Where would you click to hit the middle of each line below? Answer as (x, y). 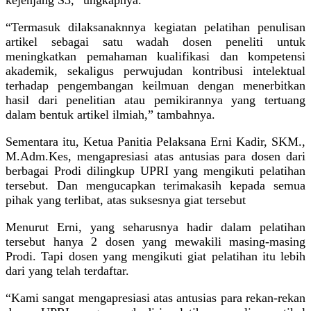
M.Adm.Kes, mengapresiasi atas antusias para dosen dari (155, 156)
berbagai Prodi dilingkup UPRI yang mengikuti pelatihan (155, 170)
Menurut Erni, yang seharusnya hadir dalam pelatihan (155, 227)
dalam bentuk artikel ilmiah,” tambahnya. (110, 114)
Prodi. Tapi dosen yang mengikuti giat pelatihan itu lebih (155, 256)
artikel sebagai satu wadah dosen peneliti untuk (155, 41)
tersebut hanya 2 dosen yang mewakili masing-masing (155, 241)
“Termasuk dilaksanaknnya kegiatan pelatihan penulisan (155, 27)
